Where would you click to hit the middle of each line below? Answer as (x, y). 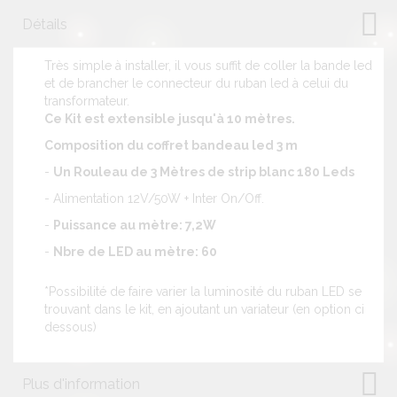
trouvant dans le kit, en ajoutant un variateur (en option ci (204, 309)
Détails (45, 24)
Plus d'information (81, 384)
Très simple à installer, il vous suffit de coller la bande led (208, 65)
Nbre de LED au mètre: (127, 251)
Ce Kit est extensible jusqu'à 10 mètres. (170, 118)
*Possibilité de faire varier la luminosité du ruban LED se (203, 291)
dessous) (70, 327)
